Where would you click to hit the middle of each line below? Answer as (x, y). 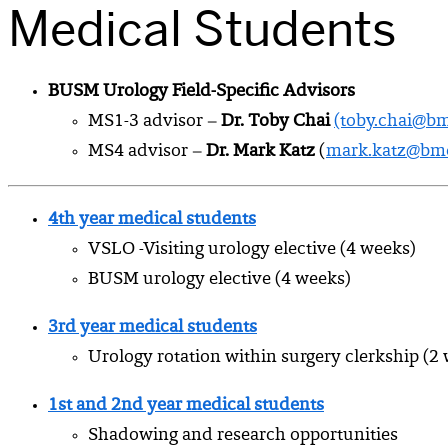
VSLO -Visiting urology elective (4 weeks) (252, 250)
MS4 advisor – (147, 152)
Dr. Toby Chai (275, 122)
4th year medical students (152, 220)
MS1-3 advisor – (154, 122)
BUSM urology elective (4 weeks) (219, 280)
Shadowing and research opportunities (243, 436)
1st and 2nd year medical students (186, 406)
